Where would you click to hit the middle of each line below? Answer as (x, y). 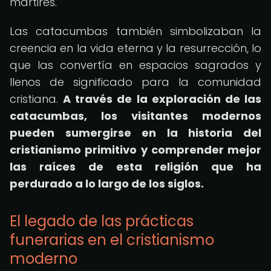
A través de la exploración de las (162, 99)
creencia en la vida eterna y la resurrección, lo (135, 48)
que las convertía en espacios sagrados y (135, 65)
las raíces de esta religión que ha (135, 167)
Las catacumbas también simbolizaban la (135, 31)
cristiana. (37, 99)
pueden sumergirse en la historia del (135, 133)
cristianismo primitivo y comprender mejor (135, 150)
